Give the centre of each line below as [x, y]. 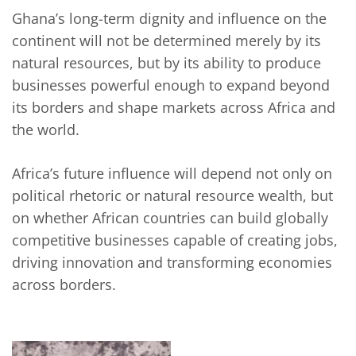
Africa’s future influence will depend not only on [172, 174]
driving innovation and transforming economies [172, 263]
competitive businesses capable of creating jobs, [175, 240]
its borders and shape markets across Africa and [174, 108]
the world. [46, 130]
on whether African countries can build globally [170, 218]
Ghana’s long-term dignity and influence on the [169, 19]
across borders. [64, 285]
